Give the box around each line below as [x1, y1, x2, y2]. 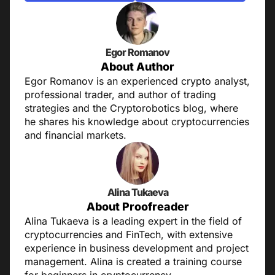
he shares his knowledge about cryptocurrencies [25, 115, 249, 128]
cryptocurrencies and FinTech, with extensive [25, 228, 233, 241]
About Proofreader [86, 200, 189, 214]
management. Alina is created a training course [25, 255, 242, 268]
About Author [101, 60, 174, 74]
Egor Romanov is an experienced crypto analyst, [25, 75, 250, 88]
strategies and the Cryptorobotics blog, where [25, 102, 238, 115]
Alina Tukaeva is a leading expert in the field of [25, 215, 242, 228]
